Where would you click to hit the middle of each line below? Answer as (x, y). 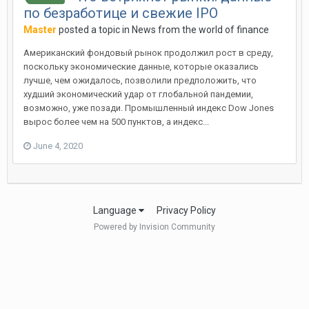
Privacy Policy (186, 211)
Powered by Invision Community (154, 227)
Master (40, 30)
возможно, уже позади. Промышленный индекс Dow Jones (149, 108)
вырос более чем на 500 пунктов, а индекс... (116, 122)
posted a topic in (94, 30)
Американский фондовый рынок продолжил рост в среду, (148, 53)
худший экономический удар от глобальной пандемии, (138, 94)
